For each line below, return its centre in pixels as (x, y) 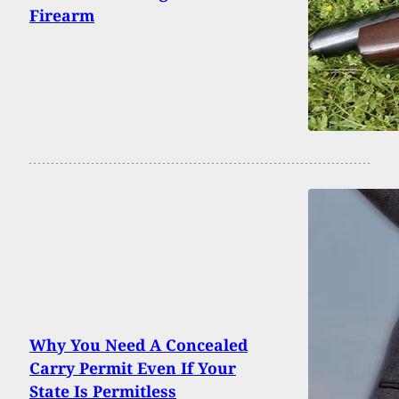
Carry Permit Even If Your (133, 367)
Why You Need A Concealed (138, 344)
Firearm (62, 15)
